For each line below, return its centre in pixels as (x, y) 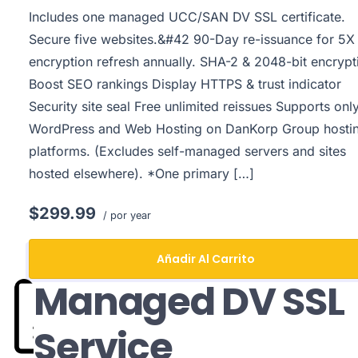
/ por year (125, 215)
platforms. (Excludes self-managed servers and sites (187, 151)
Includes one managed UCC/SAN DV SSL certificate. (187, 17)
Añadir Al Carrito (206, 259)
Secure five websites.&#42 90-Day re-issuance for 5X (191, 39)
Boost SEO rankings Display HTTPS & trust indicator (185, 84)
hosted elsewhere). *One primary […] (141, 173)
